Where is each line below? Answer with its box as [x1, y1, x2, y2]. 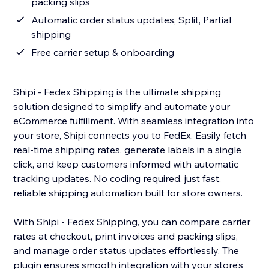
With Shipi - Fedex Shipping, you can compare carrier [13, 216, 251, 228]
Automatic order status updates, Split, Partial [31, 14, 232, 26]
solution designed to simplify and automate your [13, 100, 231, 113]
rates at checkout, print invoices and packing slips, [13, 230, 238, 243]
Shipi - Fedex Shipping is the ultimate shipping [13, 86, 222, 98]
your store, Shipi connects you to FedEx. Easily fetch [13, 129, 164, 142]
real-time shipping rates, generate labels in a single [13, 144, 242, 156]
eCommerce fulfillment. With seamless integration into [13, 115, 255, 127]
